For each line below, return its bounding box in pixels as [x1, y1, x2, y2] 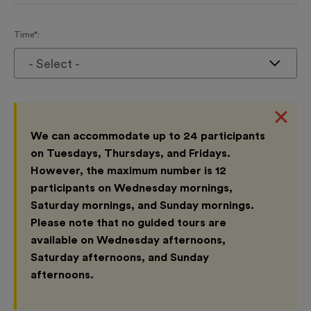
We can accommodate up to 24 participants [31, 131, 265, 142]
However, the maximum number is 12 [31, 165, 226, 177]
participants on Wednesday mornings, [31, 183, 233, 194]
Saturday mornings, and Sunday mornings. [31, 200, 254, 212]
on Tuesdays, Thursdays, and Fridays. [31, 148, 230, 160]
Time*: [14, 30, 40, 39]
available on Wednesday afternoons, [31, 235, 226, 246]
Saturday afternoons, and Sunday [31, 252, 209, 264]
